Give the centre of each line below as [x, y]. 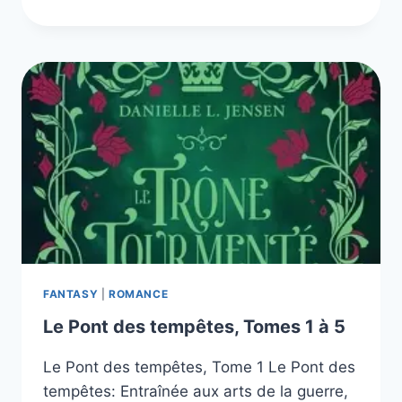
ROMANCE [138, 294]
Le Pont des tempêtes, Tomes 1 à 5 [194, 327]
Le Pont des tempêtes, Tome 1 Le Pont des [199, 367]
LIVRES [157, 45]
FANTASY [71, 294]
